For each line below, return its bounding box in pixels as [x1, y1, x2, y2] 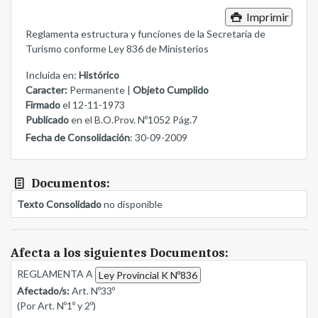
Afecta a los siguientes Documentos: [11, 246, 229, 261]
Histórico [79, 69, 119, 82]
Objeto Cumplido [133, 84, 209, 97]
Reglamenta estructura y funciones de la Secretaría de [26, 28, 265, 40]
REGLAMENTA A [17, 268, 95, 280]
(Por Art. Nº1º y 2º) [17, 300, 96, 312]
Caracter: [26, 84, 70, 97]
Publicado [26, 114, 69, 126]
